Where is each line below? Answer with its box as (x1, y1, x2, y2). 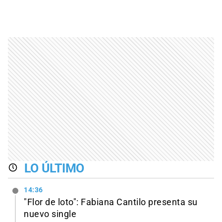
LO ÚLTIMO (24, 161, 85, 175)
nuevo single (24, 209, 76, 220)
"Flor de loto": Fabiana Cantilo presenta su (24, 197, 198, 208)
